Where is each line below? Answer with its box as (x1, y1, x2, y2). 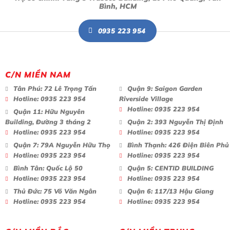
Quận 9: (127, 84, 152, 92)
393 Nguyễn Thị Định (152, 117, 223, 126)
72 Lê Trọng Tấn (42, 84, 97, 92)
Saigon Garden (152, 84, 202, 92)
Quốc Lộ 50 (44, 163, 83, 172)
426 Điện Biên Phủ (166, 140, 229, 149)
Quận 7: (13, 140, 39, 149)
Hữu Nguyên (43, 107, 85, 116)
